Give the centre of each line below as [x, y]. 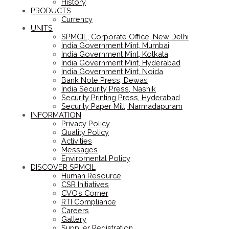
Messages [79, 150]
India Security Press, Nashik [109, 89]
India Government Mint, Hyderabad [121, 63]
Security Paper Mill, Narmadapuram [122, 106]
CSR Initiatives [85, 185]
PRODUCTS [51, 11]
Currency [77, 19]
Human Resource [91, 176]
